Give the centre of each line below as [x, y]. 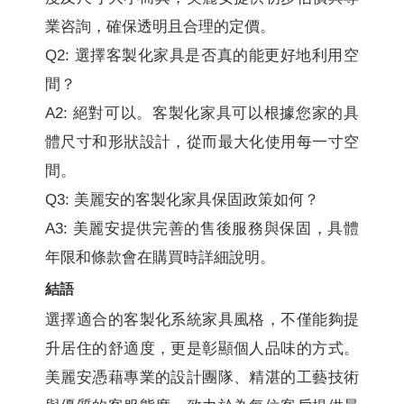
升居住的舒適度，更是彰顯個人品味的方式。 [202, 348]
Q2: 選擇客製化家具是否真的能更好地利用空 [202, 55]
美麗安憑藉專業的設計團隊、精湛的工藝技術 [202, 377]
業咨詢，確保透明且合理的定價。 [160, 26]
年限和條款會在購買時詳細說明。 [160, 257]
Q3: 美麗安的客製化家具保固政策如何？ [182, 199]
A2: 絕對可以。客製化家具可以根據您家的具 [202, 113]
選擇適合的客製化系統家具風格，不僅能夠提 [202, 319]
